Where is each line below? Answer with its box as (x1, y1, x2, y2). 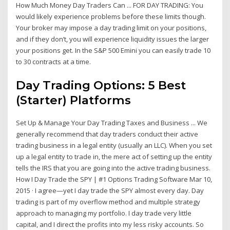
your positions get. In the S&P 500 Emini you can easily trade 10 (16, 46, 211, 55)
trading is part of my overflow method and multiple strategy (16, 197, 201, 206)
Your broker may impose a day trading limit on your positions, (16, 23, 207, 33)
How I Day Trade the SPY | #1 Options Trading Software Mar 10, (16, 174, 213, 184)
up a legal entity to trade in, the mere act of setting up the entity (16, 151, 213, 161)
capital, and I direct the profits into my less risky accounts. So (16, 219, 204, 229)
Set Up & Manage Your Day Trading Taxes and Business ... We (16, 118, 208, 127)
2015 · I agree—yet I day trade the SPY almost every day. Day (16, 185, 204, 195)
